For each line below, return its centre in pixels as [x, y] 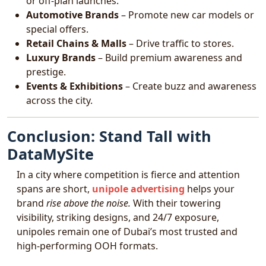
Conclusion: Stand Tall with [109, 136]
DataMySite [50, 154]
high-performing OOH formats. [87, 246]
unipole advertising [138, 189]
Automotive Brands [72, 15]
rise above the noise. [88, 203]
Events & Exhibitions [75, 86]
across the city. [59, 100]
